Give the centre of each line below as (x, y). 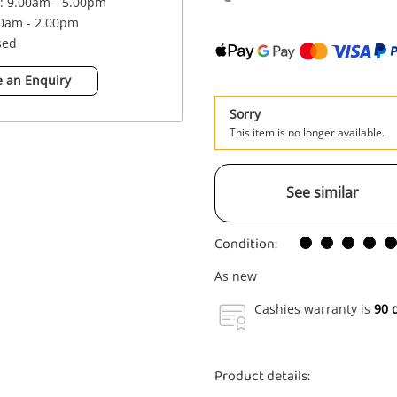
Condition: (246, 244)
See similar (323, 192)
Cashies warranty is (314, 309)
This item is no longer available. (307, 132)
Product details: (262, 376)
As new (236, 276)
